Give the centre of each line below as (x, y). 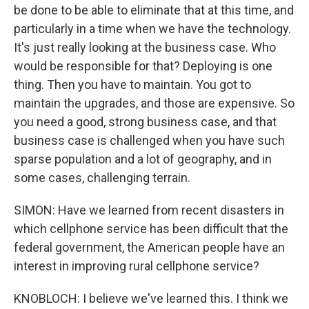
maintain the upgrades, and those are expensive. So (154, 103)
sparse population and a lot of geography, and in (143, 159)
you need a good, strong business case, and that (145, 122)
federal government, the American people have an (149, 247)
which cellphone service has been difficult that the (151, 229)
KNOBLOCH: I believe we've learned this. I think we (151, 298)
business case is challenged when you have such (149, 140)
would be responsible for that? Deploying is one (143, 66)
